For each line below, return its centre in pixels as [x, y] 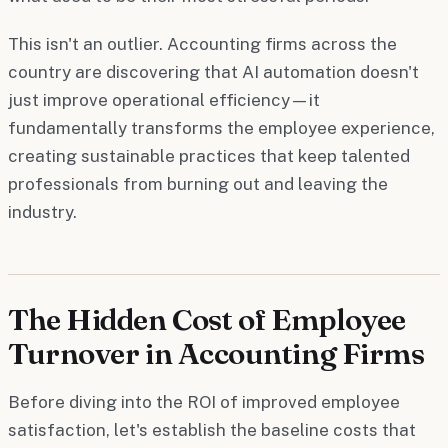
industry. [42, 211]
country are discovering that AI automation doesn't [213, 71]
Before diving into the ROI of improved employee [204, 401]
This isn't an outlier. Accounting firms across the [202, 43]
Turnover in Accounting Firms [216, 353]
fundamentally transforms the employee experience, [221, 127]
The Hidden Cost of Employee [207, 319]
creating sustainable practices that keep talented [209, 155]
